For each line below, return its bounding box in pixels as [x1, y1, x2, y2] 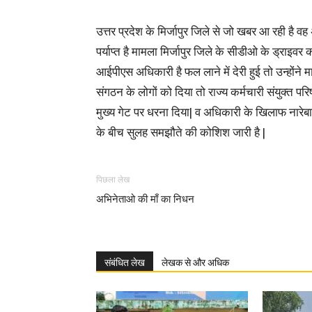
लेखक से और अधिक [162, 257, 229, 268]
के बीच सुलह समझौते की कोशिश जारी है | [96, 123, 265, 143]
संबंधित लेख [104, 257, 145, 268]
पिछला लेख [96, 175, 130, 185]
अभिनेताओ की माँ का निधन [96, 193, 194, 205]
